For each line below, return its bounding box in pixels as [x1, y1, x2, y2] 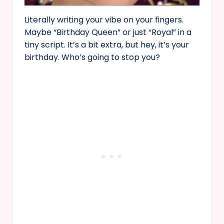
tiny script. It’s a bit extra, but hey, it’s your [24, 39, 189, 51]
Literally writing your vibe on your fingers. [24, 14, 183, 26]
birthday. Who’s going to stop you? [24, 51, 160, 63]
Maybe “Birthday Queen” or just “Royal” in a [24, 26, 191, 38]
